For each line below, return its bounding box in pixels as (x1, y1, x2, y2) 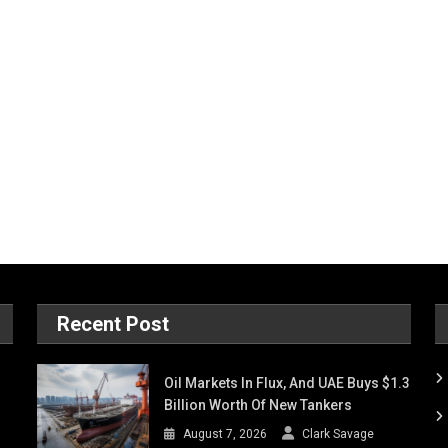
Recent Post (57, 312, 170, 337)
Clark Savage (302, 427, 375, 442)
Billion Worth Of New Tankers (164, 397, 353, 414)
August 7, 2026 (183, 427, 268, 442)
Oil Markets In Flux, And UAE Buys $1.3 (164, 375, 411, 392)
